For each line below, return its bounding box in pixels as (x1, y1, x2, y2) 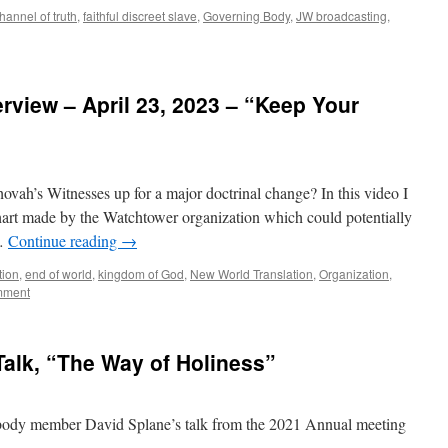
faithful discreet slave (83, 7, 197, 24)
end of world (25, 265, 92, 282)
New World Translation (190, 265, 313, 282)
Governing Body (203, 7, 290, 24)
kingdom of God (98, 265, 184, 282)
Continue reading (8, 230, 121, 251)
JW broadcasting (296, 7, 387, 24)
